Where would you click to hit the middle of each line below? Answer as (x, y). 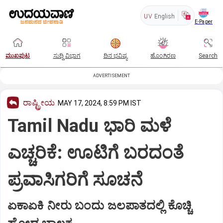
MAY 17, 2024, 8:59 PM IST (100, 103)
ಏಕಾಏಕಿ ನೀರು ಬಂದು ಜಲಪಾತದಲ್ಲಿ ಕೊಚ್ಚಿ (100, 205)
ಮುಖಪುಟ (18, 56)
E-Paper (203, 21)
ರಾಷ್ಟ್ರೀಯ (39, 102)
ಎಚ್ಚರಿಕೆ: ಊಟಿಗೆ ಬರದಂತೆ (96, 153)
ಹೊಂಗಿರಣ (163, 56)
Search (208, 56)
